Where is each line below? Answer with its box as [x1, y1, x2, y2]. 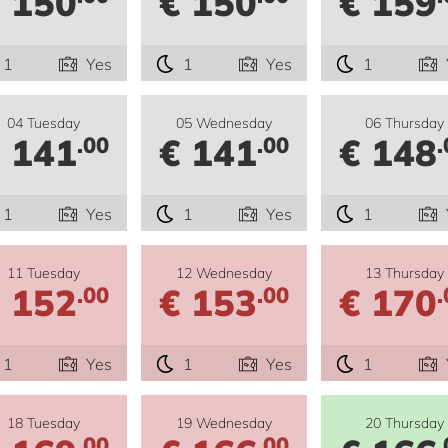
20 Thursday [364, 413, 444, 433]
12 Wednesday [175, 263, 272, 283]
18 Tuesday [7, 413, 81, 433]
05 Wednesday [175, 113, 272, 133]
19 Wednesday [175, 413, 272, 433]
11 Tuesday [7, 263, 81, 283]
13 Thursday [364, 263, 444, 283]
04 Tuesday [7, 113, 81, 133]
